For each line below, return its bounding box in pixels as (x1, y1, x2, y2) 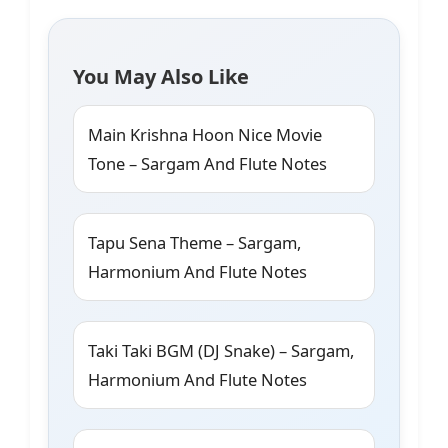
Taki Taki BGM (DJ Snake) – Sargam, (88, 339, 354, 363)
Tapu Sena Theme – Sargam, (88, 231, 301, 255)
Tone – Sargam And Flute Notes (88, 152, 327, 176)
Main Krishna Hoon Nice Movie (88, 123, 322, 147)
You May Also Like (73, 63, 249, 91)
